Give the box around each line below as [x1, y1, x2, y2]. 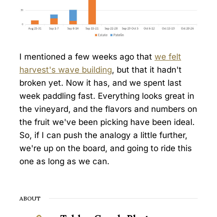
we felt [155, 51, 181, 62]
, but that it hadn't [112, 64, 182, 75]
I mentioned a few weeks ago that [19, 51, 155, 62]
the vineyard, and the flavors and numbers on [19, 104, 197, 114]
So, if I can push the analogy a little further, [19, 130, 187, 140]
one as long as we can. [19, 156, 109, 166]
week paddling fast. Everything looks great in [19, 91, 194, 101]
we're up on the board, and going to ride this [19, 143, 192, 153]
